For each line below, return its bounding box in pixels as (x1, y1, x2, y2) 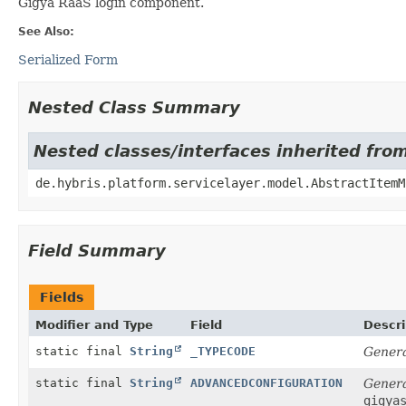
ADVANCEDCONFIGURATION (190, 375, 343, 390)
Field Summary (28, 240, 166, 260)
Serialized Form (18, 52, 118, 67)
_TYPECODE (190, 343, 256, 358)
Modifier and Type (35, 317, 153, 332)
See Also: (18, 24, 74, 38)
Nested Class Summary (28, 97, 240, 117)
